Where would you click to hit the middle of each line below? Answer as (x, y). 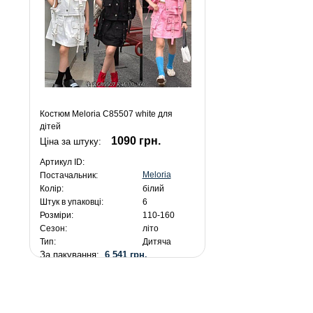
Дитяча (156, 242)
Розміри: (56, 216)
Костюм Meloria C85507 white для (106, 114)
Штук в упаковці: (71, 202)
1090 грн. (136, 141)
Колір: (51, 189)
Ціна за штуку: (72, 142)
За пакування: (72, 255)
